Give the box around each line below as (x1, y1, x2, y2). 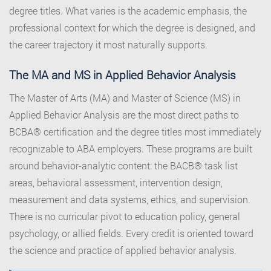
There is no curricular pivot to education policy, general (9, 210, 240, 223)
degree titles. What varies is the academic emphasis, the (9, 4, 247, 18)
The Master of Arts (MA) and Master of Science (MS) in (9, 91, 241, 105)
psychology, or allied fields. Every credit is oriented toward (9, 227, 253, 240)
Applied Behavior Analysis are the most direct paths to (9, 108, 239, 122)
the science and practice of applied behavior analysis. (9, 244, 237, 257)
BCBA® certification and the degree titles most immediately (9, 125, 261, 139)
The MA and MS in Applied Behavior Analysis (9, 67, 236, 83)
